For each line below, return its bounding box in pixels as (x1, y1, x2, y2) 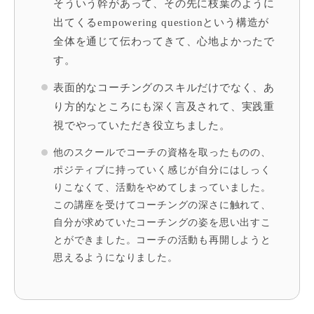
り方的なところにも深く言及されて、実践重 (53, 101, 275, 113)
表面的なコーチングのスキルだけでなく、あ (53, 82, 275, 94)
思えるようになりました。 (53, 252, 178, 264)
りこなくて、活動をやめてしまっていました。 (53, 182, 271, 193)
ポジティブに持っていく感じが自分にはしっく (53, 165, 271, 176)
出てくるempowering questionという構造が (53, 17, 270, 29)
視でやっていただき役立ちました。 (53, 120, 231, 132)
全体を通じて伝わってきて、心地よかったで (53, 36, 275, 48)
